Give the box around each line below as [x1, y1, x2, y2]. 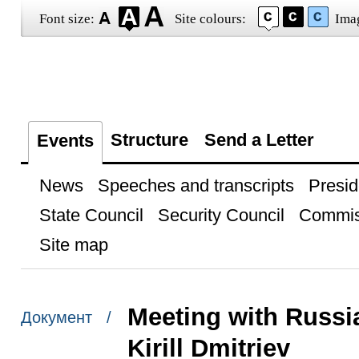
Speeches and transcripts [97, 175, 294, 196]
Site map [38, 235, 108, 255]
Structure [110, 130, 188, 150]
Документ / [20, 309, 111, 327]
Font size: [38, 11, 95, 26]
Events [36, 131, 94, 151]
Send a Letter [204, 130, 314, 150]
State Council [38, 205, 143, 225]
